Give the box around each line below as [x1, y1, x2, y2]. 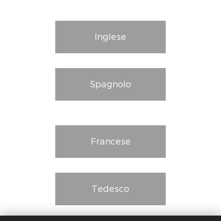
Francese [90, 136, 131, 147]
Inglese [95, 32, 126, 42]
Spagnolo [90, 79, 131, 90]
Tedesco [92, 184, 129, 194]
